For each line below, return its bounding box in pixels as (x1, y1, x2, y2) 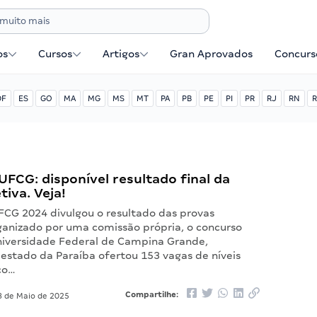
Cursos (38, 48, 73, 59)
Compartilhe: (125, 290, 180, 299)
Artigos (103, 48, 140, 59)
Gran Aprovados (170, 48, 253, 59)
